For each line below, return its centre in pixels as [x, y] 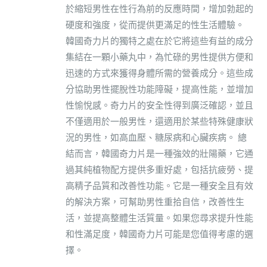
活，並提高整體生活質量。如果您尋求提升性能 [159, 218]
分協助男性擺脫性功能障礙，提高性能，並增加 [159, 89]
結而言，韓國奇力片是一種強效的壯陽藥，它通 [159, 153]
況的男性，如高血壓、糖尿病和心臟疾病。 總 [156, 137]
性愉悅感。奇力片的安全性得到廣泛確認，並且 [159, 105]
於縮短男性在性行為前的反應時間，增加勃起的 [159, 8]
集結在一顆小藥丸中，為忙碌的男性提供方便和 [159, 57]
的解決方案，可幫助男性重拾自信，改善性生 [155, 201]
